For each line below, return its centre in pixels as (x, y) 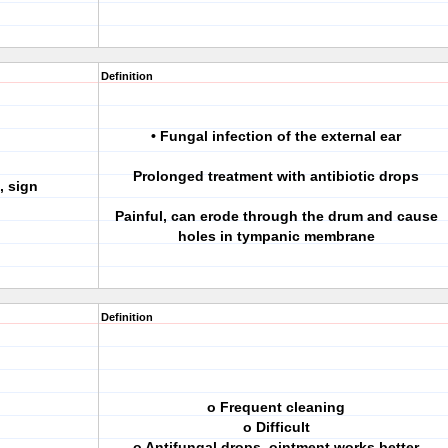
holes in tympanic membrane (276, 236)
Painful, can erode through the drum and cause (276, 216)
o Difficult (276, 427)
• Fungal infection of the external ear (276, 136)
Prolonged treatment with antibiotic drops (276, 176)
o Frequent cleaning (276, 407)
